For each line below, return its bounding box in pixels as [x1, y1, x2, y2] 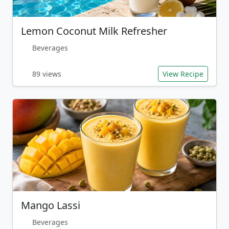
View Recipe [163, 69, 203, 79]
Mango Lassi [21, 198, 80, 212]
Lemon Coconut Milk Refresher [21, 24, 167, 38]
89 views [32, 69, 61, 79]
